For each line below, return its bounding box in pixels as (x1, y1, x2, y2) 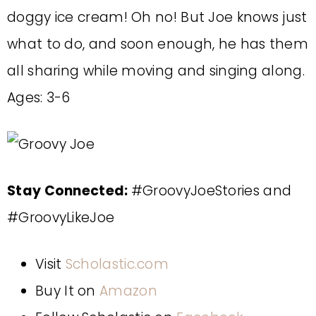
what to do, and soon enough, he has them (7, 35, 308, 54)
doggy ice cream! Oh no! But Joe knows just (7, 8, 308, 27)
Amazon (99, 281, 157, 300)
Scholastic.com (65, 255, 169, 274)
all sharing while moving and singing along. (7, 61, 305, 80)
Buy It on (35, 281, 100, 300)
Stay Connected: (7, 181, 131, 200)
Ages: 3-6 (7, 88, 71, 107)
